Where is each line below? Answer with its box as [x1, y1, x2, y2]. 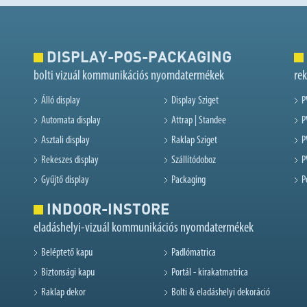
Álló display [41, 95, 80, 107]
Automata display [41, 115, 101, 127]
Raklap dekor [41, 287, 86, 299]
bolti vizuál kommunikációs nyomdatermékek [34, 69, 224, 84]
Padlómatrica [171, 247, 216, 259]
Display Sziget [171, 95, 219, 107]
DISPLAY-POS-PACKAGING [43, 47, 232, 66]
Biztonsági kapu [41, 267, 95, 279]
